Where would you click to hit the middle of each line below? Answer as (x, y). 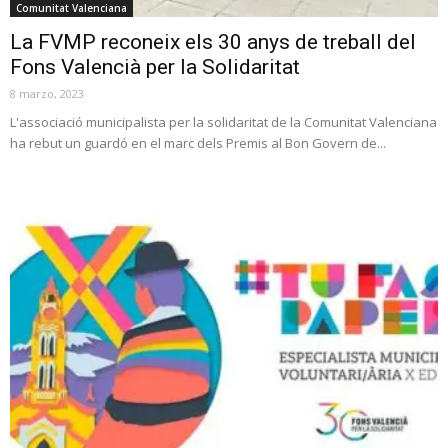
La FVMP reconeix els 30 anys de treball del (213, 41)
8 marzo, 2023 (47, 93)
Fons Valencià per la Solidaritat (155, 66)
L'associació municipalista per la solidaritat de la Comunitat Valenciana (223, 121)
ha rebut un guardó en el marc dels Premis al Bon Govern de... (198, 142)
